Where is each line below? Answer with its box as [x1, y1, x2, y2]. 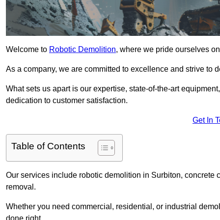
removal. [6, 183, 36, 192]
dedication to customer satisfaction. [6, 96, 128, 105]
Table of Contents [11, 141, 85, 152]
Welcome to [6, 45, 49, 54]
